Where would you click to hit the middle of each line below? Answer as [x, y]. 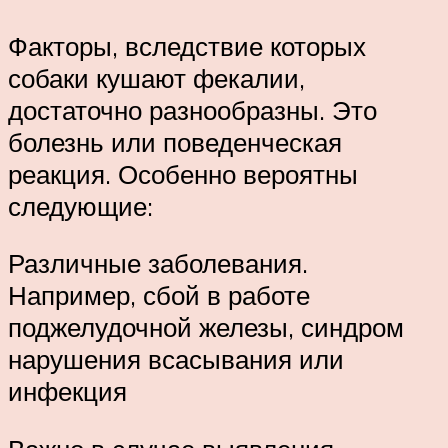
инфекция [67, 391]
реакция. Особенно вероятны [183, 173]
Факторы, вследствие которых [187, 45]
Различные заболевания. [158, 263]
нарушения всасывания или [176, 359]
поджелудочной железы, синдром [206, 327]
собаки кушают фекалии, [156, 77]
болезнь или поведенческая [175, 141]
